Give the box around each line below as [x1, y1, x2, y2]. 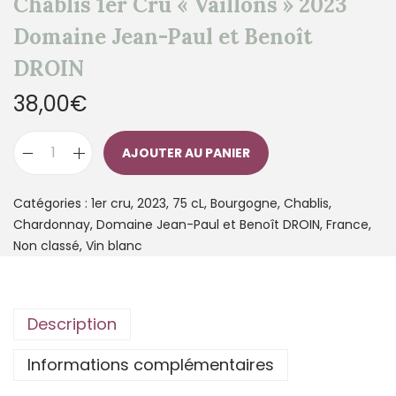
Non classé [13, 237, 80, 255]
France [326, 216, 369, 234]
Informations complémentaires [27, 354, 274, 377]
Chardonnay [13, 216, 90, 234]
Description [27, 313, 117, 336]
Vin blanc [86, 237, 142, 255]
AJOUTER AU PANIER [122, 144, 250, 163]
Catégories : [13, 194, 91, 213]
